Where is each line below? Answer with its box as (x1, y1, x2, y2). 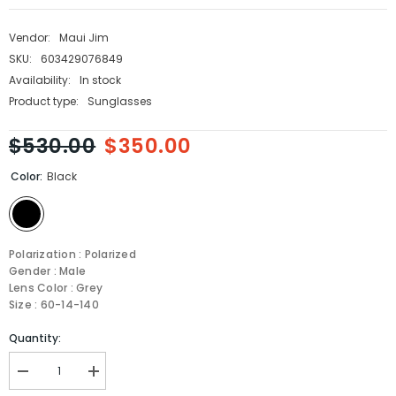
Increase (92, 370, 136, 385)
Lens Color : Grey (9, 280, 103, 296)
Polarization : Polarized (9, 247, 136, 263)
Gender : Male (9, 263, 87, 279)
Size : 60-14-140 (9, 297, 99, 313)
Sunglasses (88, 93, 152, 109)
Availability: (9, 72, 71, 88)
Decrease (21, 370, 70, 385)
